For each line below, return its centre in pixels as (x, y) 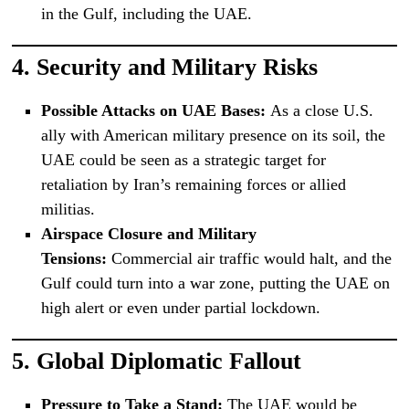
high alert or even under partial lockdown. (180, 307)
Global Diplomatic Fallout (169, 361)
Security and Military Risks (178, 67)
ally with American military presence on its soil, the (213, 135)
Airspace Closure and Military (148, 233)
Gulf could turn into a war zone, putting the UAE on (215, 283)
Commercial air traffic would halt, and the (249, 258)
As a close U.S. (319, 110)
